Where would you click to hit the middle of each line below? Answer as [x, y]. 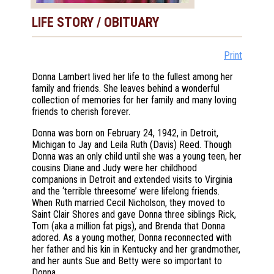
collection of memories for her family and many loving [134, 100]
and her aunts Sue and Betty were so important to [127, 261]
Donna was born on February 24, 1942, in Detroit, [125, 133]
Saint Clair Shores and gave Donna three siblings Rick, [134, 215]
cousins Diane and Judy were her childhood [114, 168]
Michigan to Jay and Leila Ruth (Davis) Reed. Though [132, 145]
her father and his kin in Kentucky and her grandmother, [136, 250]
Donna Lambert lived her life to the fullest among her [132, 77]
